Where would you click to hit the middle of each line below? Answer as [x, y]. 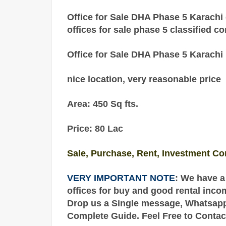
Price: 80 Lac [95, 129]
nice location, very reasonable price [144, 79]
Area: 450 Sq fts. [103, 104]
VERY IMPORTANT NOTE [121, 178]
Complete [89, 216]
